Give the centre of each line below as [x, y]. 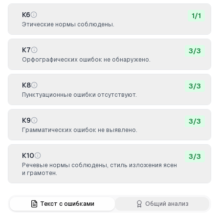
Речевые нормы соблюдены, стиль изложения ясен [99, 165]
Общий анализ [167, 204]
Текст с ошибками [67, 204]
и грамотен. [40, 173]
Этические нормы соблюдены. [68, 24]
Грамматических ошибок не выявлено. [80, 130]
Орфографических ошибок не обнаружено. [86, 60]
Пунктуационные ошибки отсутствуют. [79, 95]
